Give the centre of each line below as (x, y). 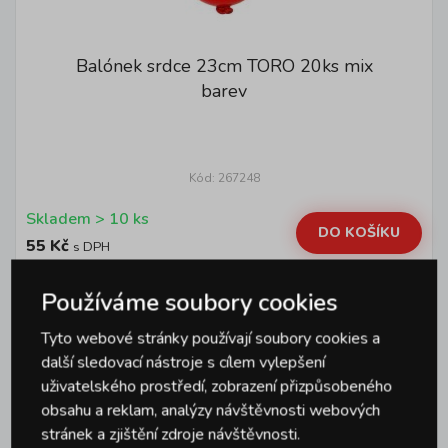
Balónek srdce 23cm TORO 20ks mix (224, 66)
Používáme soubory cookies (189, 302)
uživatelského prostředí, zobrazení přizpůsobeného (217, 386)
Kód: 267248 (224, 178)
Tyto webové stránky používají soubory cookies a (211, 338)
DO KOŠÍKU (359, 232)
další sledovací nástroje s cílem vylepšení (183, 362)
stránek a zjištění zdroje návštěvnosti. (171, 434)
